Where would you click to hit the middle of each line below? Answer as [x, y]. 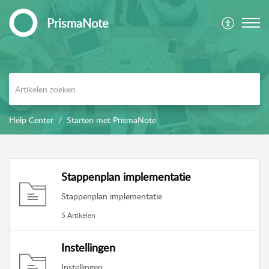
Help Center [31, 120]
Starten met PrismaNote [111, 120]
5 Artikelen [78, 215]
